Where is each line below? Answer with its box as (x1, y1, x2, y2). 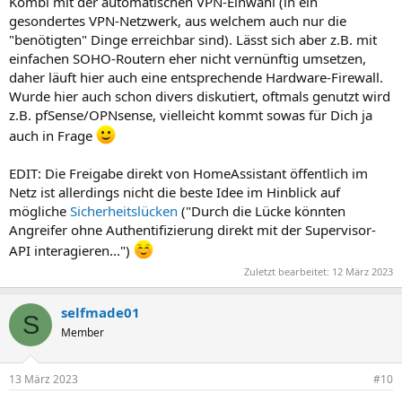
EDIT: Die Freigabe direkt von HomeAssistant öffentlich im (9, 163, 368, 182)
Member (61, 325, 104, 341)
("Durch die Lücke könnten (178, 201, 345, 220)
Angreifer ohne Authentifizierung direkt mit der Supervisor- (9, 220, 376, 239)
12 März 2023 (332, 265, 393, 279)
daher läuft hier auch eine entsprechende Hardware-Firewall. (9, 67, 383, 86)
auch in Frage (9, 126, 96, 144)
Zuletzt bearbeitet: (244, 265, 332, 279)
